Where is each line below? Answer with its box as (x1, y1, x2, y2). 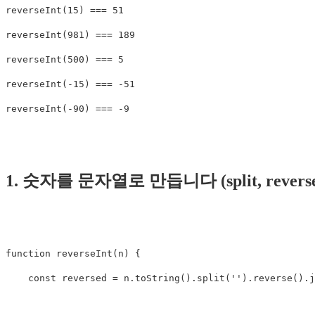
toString (135, 272, 180, 283)
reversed (62, 272, 107, 283)
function (6, 247, 51, 259)
